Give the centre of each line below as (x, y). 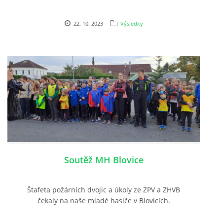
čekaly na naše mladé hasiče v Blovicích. (104, 200)
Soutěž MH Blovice (104, 160)
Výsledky (131, 23)
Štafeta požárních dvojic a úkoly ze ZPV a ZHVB (104, 189)
